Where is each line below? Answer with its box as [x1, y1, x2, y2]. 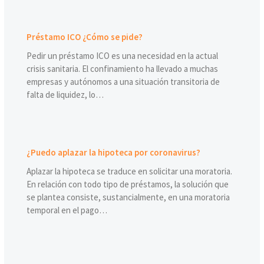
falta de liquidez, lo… [26, 89, 104, 101]
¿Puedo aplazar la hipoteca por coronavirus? [26, 146, 200, 158]
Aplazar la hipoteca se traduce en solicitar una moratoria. [26, 165, 232, 177]
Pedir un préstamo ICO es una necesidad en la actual [26, 50, 218, 62]
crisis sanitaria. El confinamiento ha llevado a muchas [26, 63, 218, 75]
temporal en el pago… [26, 204, 107, 216]
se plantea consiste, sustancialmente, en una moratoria [26, 191, 230, 203]
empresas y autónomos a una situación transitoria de [26, 76, 220, 88]
